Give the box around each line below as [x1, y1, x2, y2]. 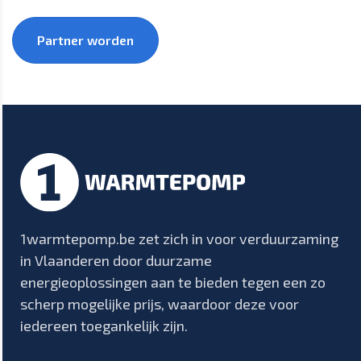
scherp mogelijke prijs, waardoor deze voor [20, 294, 299, 313]
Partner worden [37, 32, 134, 48]
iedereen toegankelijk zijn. [20, 316, 188, 334]
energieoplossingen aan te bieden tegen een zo [20, 272, 326, 291]
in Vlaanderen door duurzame [20, 251, 212, 269]
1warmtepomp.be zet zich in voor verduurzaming [20, 229, 338, 247]
